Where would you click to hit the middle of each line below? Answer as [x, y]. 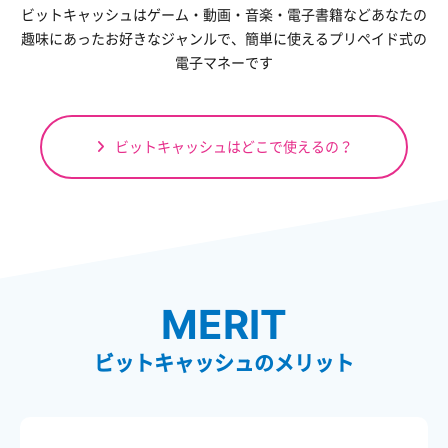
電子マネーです [224, 63]
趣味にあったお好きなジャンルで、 [133, 39]
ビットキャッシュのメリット [224, 364]
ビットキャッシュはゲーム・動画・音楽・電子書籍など [196, 15]
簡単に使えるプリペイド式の [336, 39]
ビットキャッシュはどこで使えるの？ [233, 147]
